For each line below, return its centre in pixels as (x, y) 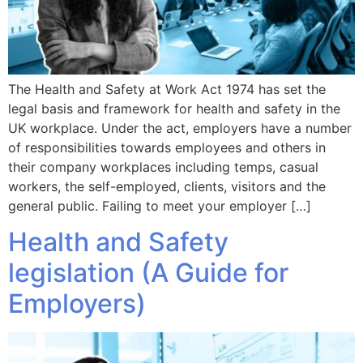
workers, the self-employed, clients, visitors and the (167, 187)
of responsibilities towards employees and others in (167, 148)
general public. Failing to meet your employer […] (160, 206)
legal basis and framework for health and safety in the (174, 109)
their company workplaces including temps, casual (163, 167)
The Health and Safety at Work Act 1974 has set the (167, 90)
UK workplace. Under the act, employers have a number (180, 128)
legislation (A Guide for (148, 273)
